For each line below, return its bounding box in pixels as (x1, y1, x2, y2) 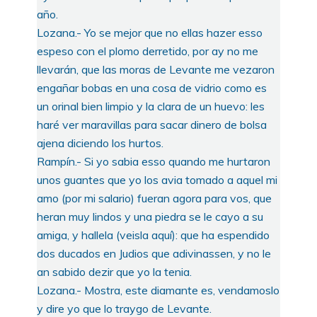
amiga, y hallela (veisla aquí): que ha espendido (37, 227, 270, 242)
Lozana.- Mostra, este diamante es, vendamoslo (37, 282, 279, 297)
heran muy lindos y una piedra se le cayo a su (37, 209, 263, 224)
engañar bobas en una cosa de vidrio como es (37, 80, 267, 95)
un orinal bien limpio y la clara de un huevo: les (37, 98, 265, 113)
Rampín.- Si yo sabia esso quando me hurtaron (37, 154, 270, 168)
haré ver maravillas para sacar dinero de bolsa (37, 117, 267, 132)
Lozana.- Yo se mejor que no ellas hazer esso (37, 25, 263, 40)
